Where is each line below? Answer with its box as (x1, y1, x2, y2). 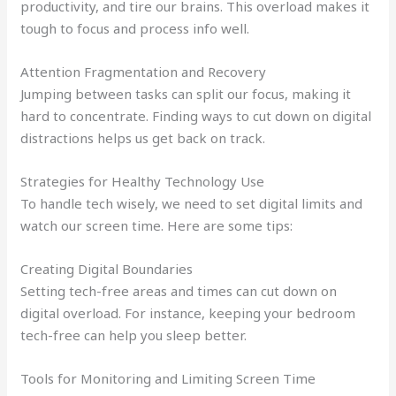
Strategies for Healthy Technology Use (20, 171, 265, 190)
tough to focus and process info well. (20, 19, 250, 37)
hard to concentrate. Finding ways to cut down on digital (20, 106, 372, 125)
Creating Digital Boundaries (20, 259, 194, 278)
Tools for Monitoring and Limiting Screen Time (20, 369, 316, 387)
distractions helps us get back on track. (20, 128, 266, 147)
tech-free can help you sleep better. (20, 325, 247, 344)
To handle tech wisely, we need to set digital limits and (20, 194, 363, 212)
